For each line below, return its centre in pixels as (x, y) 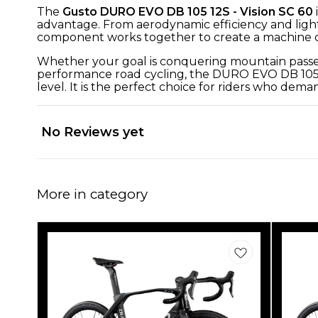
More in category (92, 194)
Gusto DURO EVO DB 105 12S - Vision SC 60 (188, 11)
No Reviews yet (93, 132)
